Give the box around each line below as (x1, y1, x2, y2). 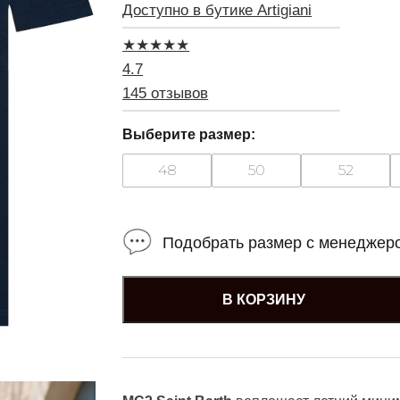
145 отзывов (122, 85, 209, 102)
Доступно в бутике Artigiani (122, 2, 312, 19)
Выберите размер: (122, 127, 256, 142)
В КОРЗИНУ (222, 291, 306, 307)
